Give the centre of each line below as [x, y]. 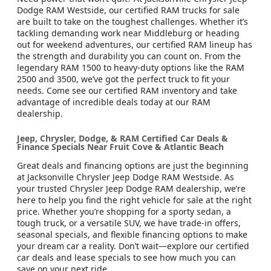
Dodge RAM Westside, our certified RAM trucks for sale [128, 10]
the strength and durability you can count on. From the [129, 56]
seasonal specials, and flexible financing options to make [132, 235]
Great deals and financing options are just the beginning [133, 166]
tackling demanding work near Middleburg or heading [128, 33]
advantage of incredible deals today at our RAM [114, 102]
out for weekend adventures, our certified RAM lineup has [135, 44]
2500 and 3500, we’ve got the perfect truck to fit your [123, 79]
